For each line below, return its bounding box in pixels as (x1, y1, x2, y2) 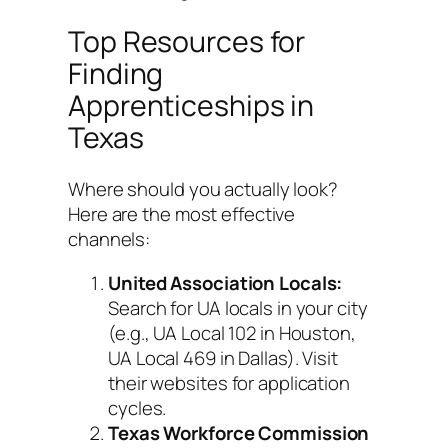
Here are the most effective (68, 201, 296, 228)
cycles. (108, 394, 167, 421)
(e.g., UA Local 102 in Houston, (108, 319, 356, 346)
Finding (68, 53, 164, 93)
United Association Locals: (108, 269, 343, 296)
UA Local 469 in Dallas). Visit (108, 344, 338, 371)
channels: (68, 226, 151, 253)
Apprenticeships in (68, 85, 315, 125)
